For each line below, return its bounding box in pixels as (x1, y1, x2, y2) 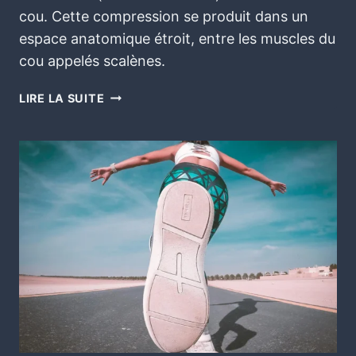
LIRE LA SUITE (19, 91, 105, 105)
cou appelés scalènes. (19, 52, 165, 69)
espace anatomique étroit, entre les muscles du (19, 29, 335, 47)
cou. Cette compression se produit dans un (19, 7, 308, 25)
